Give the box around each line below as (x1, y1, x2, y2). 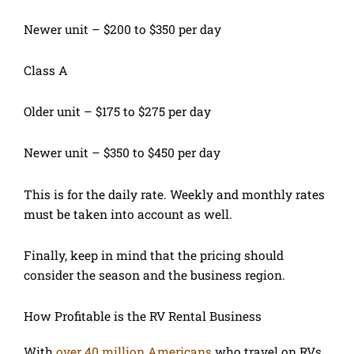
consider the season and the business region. (24, 266, 285, 283)
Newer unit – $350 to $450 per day (24, 145, 220, 161)
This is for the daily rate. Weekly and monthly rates (24, 186, 325, 202)
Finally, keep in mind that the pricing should (24, 247, 284, 263)
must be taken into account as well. (24, 205, 232, 222)
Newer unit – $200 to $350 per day (24, 21, 221, 37)
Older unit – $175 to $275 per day (24, 104, 211, 120)
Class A (24, 62, 68, 79)
